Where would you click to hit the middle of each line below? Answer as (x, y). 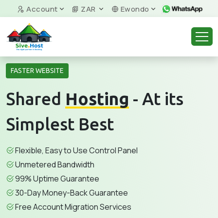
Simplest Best (60, 124)
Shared (36, 99)
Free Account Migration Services (73, 207)
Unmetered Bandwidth (55, 164)
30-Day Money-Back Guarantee (72, 193)
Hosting (97, 99)
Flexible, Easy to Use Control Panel (76, 150)
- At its (156, 99)
